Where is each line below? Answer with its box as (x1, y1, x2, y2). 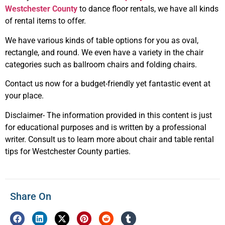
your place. (5, 91, 44, 101)
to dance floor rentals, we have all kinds (77, 4, 218, 14)
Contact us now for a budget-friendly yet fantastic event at (5, 79, 210, 89)
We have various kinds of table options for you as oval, (5, 35, 198, 45)
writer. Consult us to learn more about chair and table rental (5, 134, 214, 144)
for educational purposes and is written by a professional (5, 122, 206, 132)
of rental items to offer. (5, 16, 86, 26)
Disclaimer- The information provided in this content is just (5, 110, 212, 120)
